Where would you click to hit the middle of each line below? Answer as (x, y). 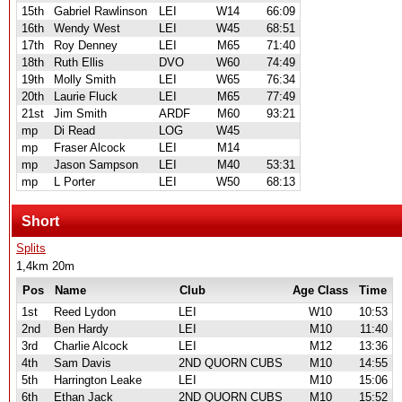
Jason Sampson (96, 165)
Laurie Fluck (86, 96)
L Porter (74, 182)
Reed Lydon (85, 312)
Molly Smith (85, 79)
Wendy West (87, 28)
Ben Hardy (81, 329)
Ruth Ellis (79, 62)
